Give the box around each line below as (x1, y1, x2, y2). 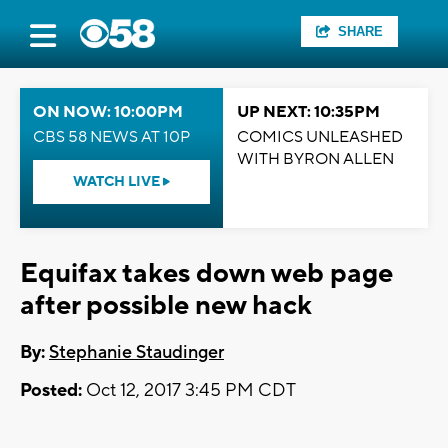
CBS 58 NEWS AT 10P (33, 127, 190, 147)
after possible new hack (20, 288, 312, 323)
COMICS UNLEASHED (237, 127, 403, 147)
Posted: (20, 379, 82, 403)
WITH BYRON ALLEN (237, 149, 394, 169)
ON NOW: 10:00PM (33, 102, 183, 122)
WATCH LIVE (73, 173, 163, 191)
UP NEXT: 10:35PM (237, 102, 380, 122)
